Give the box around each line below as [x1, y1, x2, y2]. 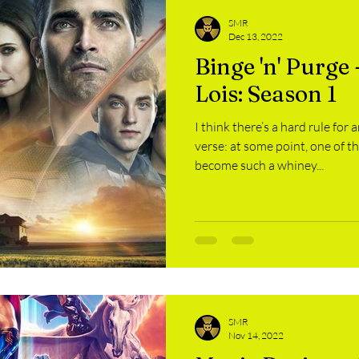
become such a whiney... [195, 157, 324, 173]
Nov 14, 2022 [228, 329, 284, 341]
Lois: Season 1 [195, 80, 337, 107]
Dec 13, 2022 [228, 30, 283, 42]
